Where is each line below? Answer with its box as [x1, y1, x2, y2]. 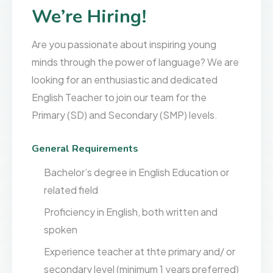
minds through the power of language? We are [31, 55, 239, 69]
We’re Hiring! [31, 3, 146, 29]
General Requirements [31, 142, 138, 156]
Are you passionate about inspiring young [31, 38, 216, 51]
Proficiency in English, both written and [44, 205, 218, 218]
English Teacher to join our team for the [31, 91, 207, 104]
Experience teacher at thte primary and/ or [44, 245, 236, 258]
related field [44, 183, 99, 196]
